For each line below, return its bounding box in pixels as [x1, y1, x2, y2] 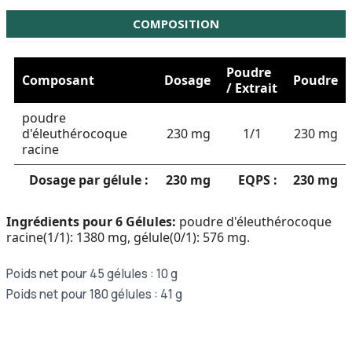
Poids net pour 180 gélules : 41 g [6, 285, 182, 302]
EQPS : [238, 170, 277, 189]
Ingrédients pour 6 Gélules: [6, 212, 176, 230]
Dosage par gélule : [29, 170, 148, 189]
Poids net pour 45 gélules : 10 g [6, 265, 178, 282]
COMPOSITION [133, 15, 219, 31]
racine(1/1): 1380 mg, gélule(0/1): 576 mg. [6, 228, 250, 246]
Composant [22, 71, 94, 89]
